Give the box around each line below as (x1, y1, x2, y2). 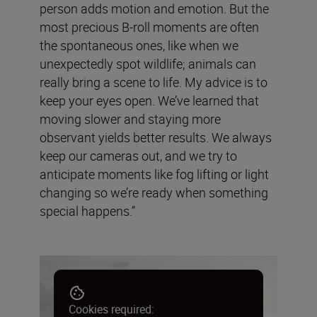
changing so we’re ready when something (40, 183, 268, 201)
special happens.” (40, 202, 135, 219)
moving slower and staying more (40, 110, 221, 127)
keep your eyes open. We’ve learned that (40, 91, 259, 109)
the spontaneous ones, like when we (40, 36, 238, 54)
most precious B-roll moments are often (40, 18, 259, 35)
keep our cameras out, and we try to (40, 146, 237, 164)
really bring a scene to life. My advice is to (40, 73, 267, 91)
